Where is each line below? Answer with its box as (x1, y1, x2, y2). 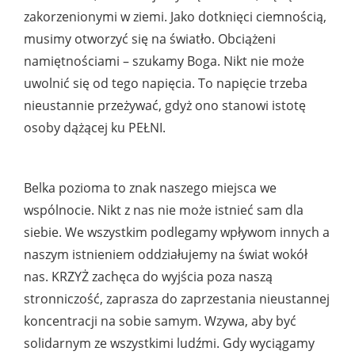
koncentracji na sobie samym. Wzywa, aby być (24, 312, 296, 330)
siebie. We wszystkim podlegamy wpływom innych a (24, 223, 330, 242)
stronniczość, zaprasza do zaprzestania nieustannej (24, 290, 330, 308)
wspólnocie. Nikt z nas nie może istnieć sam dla (24, 201, 303, 219)
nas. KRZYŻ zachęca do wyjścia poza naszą (24, 268, 273, 286)
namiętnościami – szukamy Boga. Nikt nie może (24, 52, 304, 71)
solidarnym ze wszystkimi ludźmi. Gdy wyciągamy (24, 334, 315, 353)
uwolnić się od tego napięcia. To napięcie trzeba (24, 74, 307, 93)
